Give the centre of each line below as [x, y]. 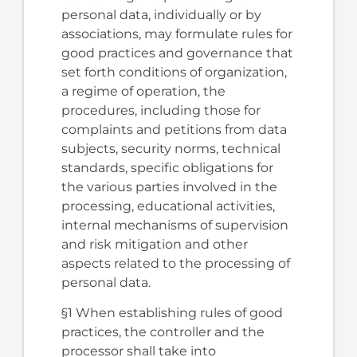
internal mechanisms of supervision [175, 225]
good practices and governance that [177, 53]
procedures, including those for [161, 110]
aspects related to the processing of [175, 263]
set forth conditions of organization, [174, 72]
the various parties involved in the [169, 186]
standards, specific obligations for [167, 167]
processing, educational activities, [168, 206]
